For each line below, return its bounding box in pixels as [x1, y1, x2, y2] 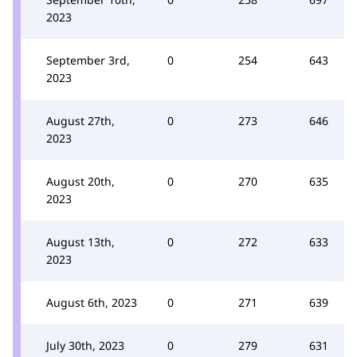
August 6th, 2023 [46, 294, 137, 310]
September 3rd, [46, 52, 130, 68]
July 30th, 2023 [46, 337, 124, 353]
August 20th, [46, 173, 115, 189]
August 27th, [46, 112, 115, 128]
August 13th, [46, 233, 115, 249]
